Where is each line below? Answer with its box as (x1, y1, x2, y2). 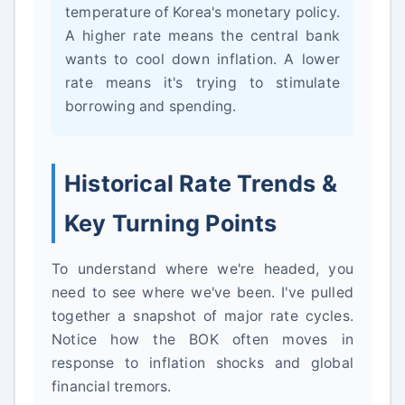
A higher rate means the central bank (65, 27, 340, 44)
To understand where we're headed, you (52, 260, 353, 278)
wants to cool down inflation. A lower (65, 51, 340, 68)
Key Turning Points (64, 210, 278, 237)
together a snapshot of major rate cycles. (52, 307, 353, 325)
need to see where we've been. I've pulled (52, 284, 353, 301)
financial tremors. (52, 378, 172, 395)
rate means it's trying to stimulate (65, 74, 340, 91)
